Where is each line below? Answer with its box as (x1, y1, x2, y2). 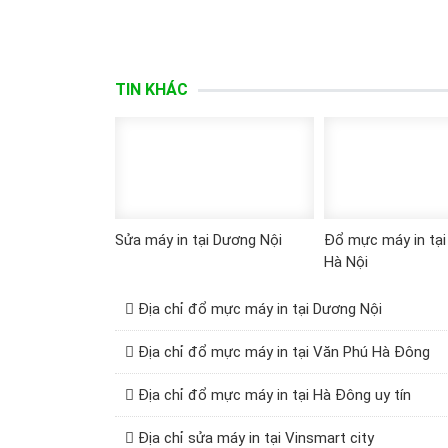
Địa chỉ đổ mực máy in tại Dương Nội (137, 299, 382, 318)
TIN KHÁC (114, 80, 188, 99)
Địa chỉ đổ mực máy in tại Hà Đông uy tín (137, 385, 411, 404)
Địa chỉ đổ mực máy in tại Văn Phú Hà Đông (137, 342, 430, 361)
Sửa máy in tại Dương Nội (114, 230, 282, 249)
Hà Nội (324, 252, 369, 271)
